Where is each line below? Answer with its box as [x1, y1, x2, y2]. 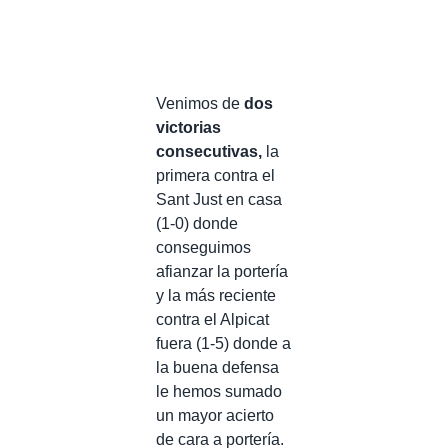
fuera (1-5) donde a [156, 335, 291, 352]
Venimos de [156, 95, 244, 112]
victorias [156, 119, 221, 136]
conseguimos [156, 239, 251, 256]
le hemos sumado [156, 383, 282, 400]
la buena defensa [156, 359, 279, 376]
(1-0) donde [156, 215, 238, 232]
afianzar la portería [156, 263, 288, 280]
